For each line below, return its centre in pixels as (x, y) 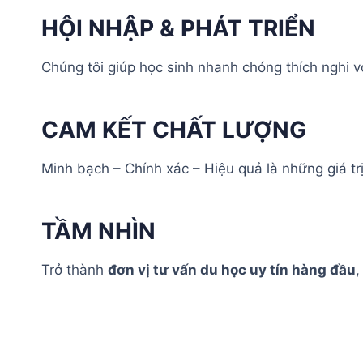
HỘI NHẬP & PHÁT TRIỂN (178, 28)
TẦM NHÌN (98, 231)
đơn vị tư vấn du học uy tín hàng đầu (232, 269)
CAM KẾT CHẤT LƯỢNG (174, 129)
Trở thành (75, 269)
